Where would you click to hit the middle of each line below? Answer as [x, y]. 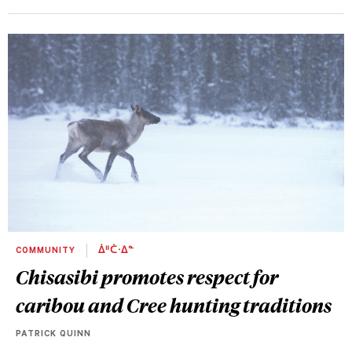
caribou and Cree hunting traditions [174, 304]
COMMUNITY [47, 251]
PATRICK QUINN [53, 334]
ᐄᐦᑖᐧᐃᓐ [115, 251]
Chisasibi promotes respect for [147, 276]
